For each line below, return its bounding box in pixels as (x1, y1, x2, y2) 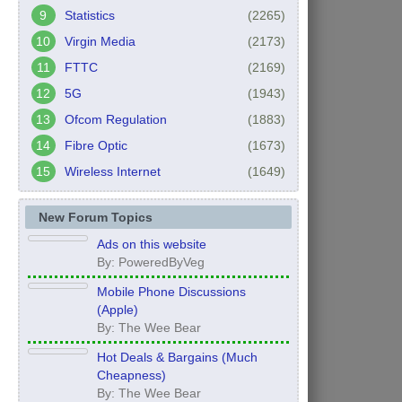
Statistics (64, 7, 115, 22)
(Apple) (96, 301, 138, 317)
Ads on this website (96, 236, 206, 251)
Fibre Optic (64, 137, 127, 153)
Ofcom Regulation (64, 111, 167, 127)
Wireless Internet (64, 163, 161, 179)
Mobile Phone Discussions (96, 284, 246, 299)
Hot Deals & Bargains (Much (96, 349, 258, 364)
